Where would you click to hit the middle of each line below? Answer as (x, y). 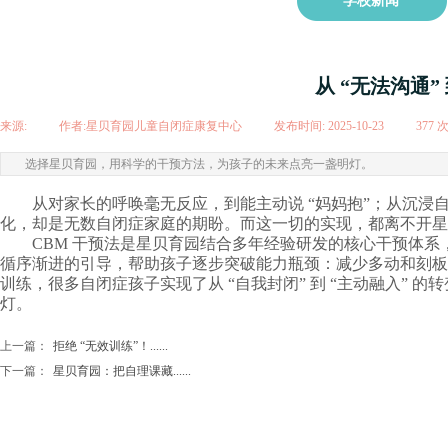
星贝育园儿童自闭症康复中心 (164, 126)
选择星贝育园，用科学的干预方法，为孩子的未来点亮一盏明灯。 (199, 164)
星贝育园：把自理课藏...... (122, 371)
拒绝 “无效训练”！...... (110, 346)
